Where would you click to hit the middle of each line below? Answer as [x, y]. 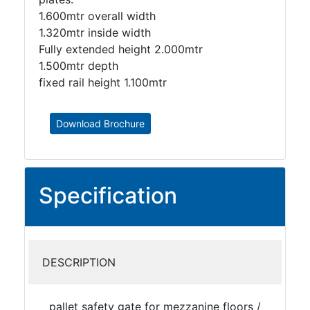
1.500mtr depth [79, 66]
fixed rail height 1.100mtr [103, 82]
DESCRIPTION [79, 262]
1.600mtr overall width [97, 16]
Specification [108, 195]
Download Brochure [100, 124]
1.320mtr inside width [95, 33]
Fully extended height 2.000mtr [121, 49]
